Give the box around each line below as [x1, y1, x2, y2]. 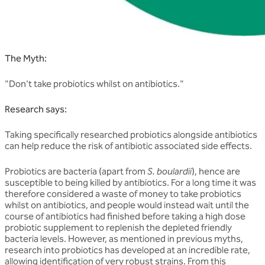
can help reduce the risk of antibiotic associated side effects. [5, 140, 252, 151]
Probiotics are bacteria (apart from [5, 165, 147, 177]
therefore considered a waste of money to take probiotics [5, 188, 241, 199]
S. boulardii [147, 165, 192, 177]
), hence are [192, 165, 240, 177]
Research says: [5, 103, 67, 115]
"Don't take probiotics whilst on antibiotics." [5, 77, 184, 89]
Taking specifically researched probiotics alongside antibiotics [5, 128, 257, 140]
